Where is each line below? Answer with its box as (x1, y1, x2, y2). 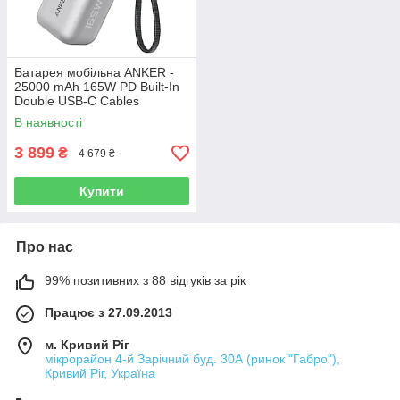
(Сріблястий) (14, 108, 88, 123)
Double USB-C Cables (14, 94, 139, 109)
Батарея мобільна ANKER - (14, 65, 174, 80)
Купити (79, 184, 124, 199)
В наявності (14, 115, 82, 130)
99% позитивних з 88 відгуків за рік (45, 273, 246, 288)
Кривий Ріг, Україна (45, 366, 155, 381)
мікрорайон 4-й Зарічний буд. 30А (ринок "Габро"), (45, 352, 340, 367)
